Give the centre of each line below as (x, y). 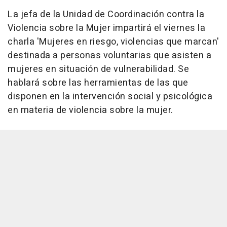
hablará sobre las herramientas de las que (98, 83)
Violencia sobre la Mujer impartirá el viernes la (106, 28)
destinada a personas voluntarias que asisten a (109, 55)
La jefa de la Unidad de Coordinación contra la (106, 14)
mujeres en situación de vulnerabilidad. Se (98, 69)
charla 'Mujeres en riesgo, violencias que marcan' (113, 42)
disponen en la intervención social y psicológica (110, 97)
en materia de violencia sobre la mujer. (90, 110)
